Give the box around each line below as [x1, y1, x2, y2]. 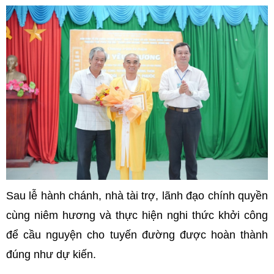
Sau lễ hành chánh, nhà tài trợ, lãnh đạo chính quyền [6, 189, 268, 202]
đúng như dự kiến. [6, 248, 96, 261]
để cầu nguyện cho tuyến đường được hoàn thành [6, 228, 268, 241]
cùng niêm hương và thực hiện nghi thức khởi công [6, 209, 268, 221]
